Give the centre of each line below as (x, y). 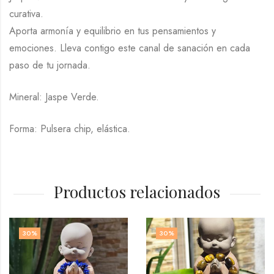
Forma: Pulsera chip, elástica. (70, 129)
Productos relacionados (137, 192)
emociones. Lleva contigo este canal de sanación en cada (130, 48)
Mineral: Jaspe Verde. (54, 97)
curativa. (26, 14)
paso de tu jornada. (50, 65)
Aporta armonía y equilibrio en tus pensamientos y (113, 31)
